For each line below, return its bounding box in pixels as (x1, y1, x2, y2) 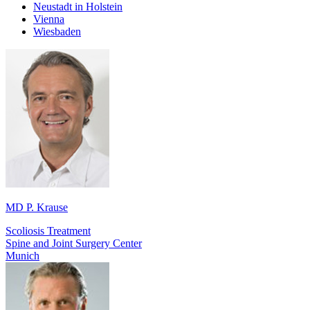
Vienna (33, 13, 64, 26)
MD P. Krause (6, 201, 68, 214)
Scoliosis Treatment (6, 225, 91, 237)
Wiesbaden (33, 26, 81, 38)
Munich (6, 250, 39, 262)
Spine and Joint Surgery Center (6, 237, 142, 250)
